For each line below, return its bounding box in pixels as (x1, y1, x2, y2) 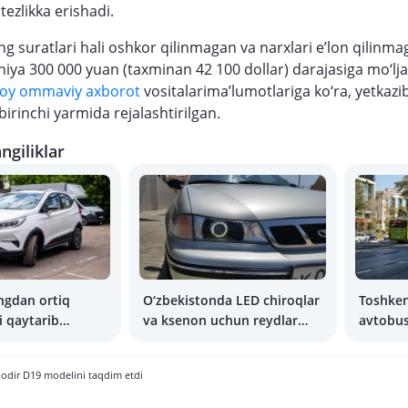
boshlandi (143, 331, 205, 349)
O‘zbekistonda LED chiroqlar (143, 291, 320, 309)
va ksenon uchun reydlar (143, 311, 298, 329)
